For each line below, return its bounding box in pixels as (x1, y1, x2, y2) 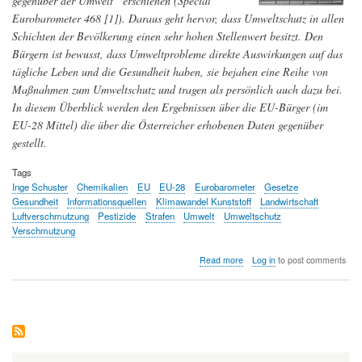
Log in (251, 254, 276, 267)
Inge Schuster (12, 180, 68, 194)
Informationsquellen (67, 195, 147, 208)
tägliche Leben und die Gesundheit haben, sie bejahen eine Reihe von (12, 63, 328, 79)
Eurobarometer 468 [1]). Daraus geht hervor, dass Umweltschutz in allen (12, 10, 344, 26)
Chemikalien (77, 180, 128, 194)
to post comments (275, 254, 346, 267)
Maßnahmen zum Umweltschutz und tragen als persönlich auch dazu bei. (12, 81, 343, 97)
